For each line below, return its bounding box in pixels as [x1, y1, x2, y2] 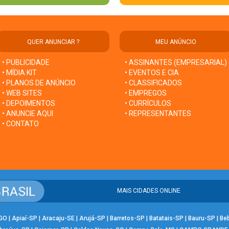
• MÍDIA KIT [2, 68, 37, 77]
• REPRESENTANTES [125, 109, 191, 118]
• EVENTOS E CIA [125, 68, 179, 77]
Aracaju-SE [41, 214, 75, 222]
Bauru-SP [188, 214, 215, 222]
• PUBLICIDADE [2, 58, 50, 66]
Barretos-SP [109, 214, 145, 222]
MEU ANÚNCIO [155, 38, 196, 45]
